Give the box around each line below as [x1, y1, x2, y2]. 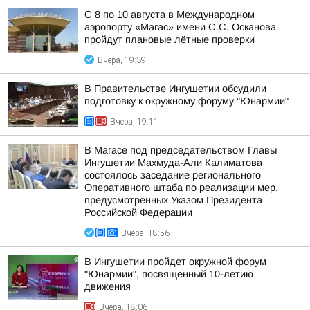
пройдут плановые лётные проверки [84, 34, 255, 45]
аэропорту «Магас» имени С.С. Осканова [84, 21, 276, 33]
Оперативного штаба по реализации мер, [84, 182, 278, 193]
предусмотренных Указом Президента [84, 194, 262, 206]
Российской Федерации [84, 207, 192, 218]
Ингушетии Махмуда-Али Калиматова [84, 157, 262, 168]
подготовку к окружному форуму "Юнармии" [84, 95, 289, 107]
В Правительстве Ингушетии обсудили [84, 83, 266, 94]
